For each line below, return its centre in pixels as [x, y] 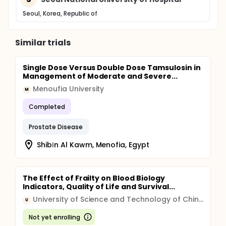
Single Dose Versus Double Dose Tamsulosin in [112, 68]
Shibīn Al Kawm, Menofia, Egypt [93, 145]
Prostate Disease [56, 127]
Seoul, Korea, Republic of [60, 13]
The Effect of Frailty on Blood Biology [94, 178]
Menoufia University [69, 89]
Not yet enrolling [54, 217]
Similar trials [43, 43]
